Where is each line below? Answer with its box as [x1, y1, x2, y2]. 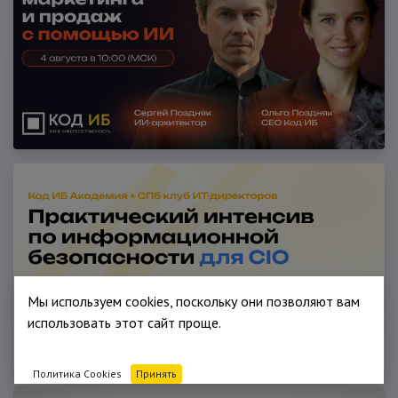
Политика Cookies [33, 367, 122, 380]
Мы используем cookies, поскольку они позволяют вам [28, 292, 360, 310]
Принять [136, 367, 177, 380]
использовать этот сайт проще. [28, 314, 221, 331]
